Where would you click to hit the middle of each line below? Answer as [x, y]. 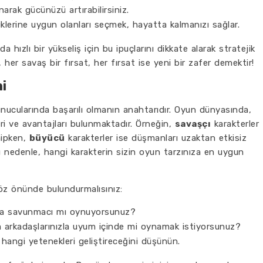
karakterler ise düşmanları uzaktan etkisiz [156, 138]
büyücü [47, 138]
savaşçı [193, 124]
